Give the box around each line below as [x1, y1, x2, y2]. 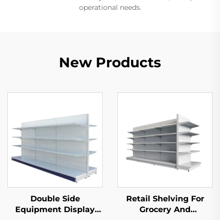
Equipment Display [15, 205, 95, 214]
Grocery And [139, 205, 191, 214]
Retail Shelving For [126, 194, 204, 203]
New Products [59, 54, 161, 71]
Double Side [30, 194, 80, 203]
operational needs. [79, 3, 141, 12]
